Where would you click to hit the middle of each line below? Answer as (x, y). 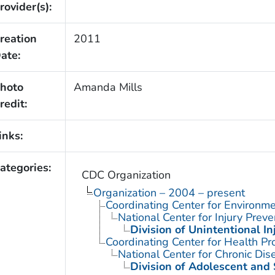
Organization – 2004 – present (169, 192)
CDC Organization (126, 175)
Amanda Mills (108, 87)
